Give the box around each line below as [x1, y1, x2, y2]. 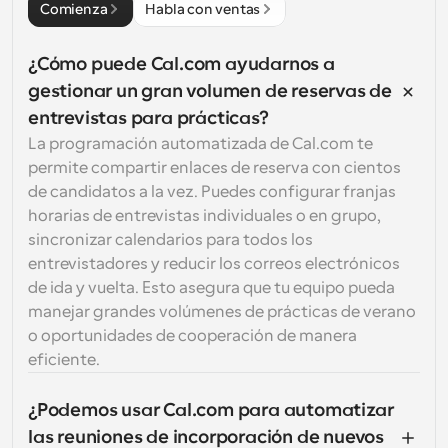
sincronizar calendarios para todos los [28, 231, 313, 249]
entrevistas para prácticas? [28, 108, 269, 128]
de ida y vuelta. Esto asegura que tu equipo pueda [28, 279, 395, 297]
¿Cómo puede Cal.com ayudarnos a [28, 54, 335, 74]
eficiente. [28, 351, 100, 369]
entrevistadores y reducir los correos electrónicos [28, 255, 400, 273]
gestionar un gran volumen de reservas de [28, 81, 392, 101]
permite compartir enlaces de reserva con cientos [28, 159, 401, 177]
